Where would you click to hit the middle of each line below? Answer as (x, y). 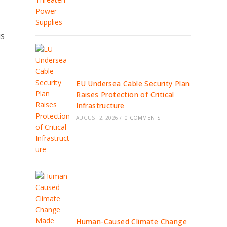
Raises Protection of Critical (125, 94)
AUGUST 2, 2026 (97, 118)
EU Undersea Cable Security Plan (133, 83)
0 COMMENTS (143, 118)
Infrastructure (100, 106)
